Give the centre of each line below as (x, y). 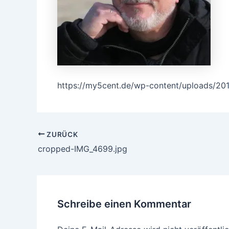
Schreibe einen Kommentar (124, 204)
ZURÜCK (61, 134)
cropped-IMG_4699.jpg (83, 149)
